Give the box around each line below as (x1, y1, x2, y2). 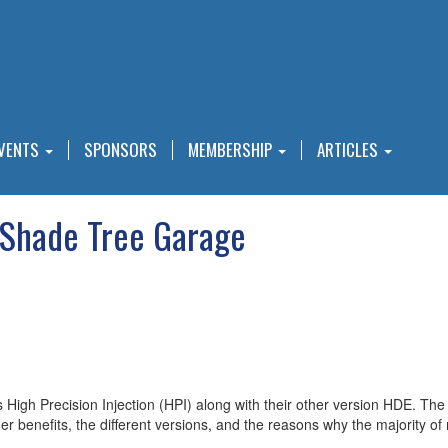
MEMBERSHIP (188, 137, 276, 162)
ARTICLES (317, 137, 382, 162)
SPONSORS (84, 137, 157, 162)
